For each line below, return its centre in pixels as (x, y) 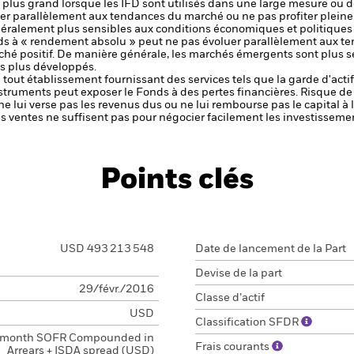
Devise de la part (239, 273)
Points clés (177, 180)
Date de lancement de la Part (271, 249)
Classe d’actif (230, 298)
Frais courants (233, 347)
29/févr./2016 (116, 289)
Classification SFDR (248, 322)
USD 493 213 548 (107, 249)
